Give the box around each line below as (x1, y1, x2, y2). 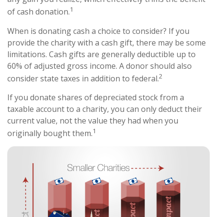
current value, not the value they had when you (7, 115, 178, 126)
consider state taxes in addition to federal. (7, 73, 159, 84)
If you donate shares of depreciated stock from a (7, 92, 184, 103)
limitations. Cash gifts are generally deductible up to (7, 48, 196, 60)
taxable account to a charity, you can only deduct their (7, 104, 202, 115)
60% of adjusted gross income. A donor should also (7, 60, 192, 71)
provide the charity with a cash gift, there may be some (7, 37, 206, 48)
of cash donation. (7, 6, 70, 17)
